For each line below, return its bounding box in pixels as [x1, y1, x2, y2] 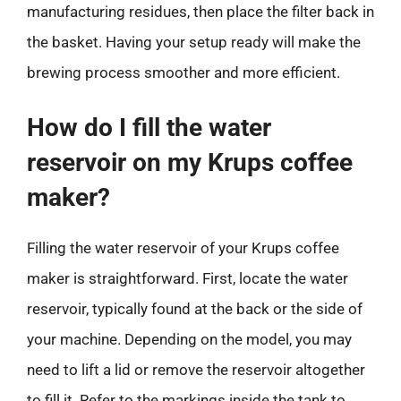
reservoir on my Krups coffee [27, 148, 353, 177]
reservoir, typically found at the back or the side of [27, 300, 363, 318]
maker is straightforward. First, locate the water [27, 269, 348, 287]
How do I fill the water [27, 113, 271, 142]
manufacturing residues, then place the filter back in [27, 2, 374, 21]
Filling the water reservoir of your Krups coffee [27, 239, 339, 257]
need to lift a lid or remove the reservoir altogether [27, 361, 365, 379]
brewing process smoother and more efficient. [27, 63, 340, 81]
